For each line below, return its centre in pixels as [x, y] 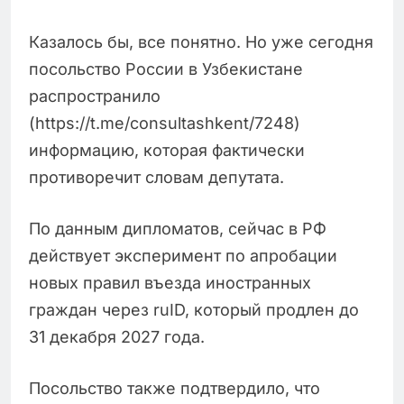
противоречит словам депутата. [156, 178]
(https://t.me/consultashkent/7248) [165, 124]
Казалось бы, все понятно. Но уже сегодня [201, 42]
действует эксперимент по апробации [183, 256]
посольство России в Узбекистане [166, 69]
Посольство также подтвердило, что [174, 389]
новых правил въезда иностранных [170, 283]
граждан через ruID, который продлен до [194, 310]
